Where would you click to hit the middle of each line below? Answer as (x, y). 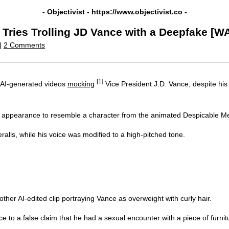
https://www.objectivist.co (137, 12)
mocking (81, 84)
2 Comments (24, 45)
